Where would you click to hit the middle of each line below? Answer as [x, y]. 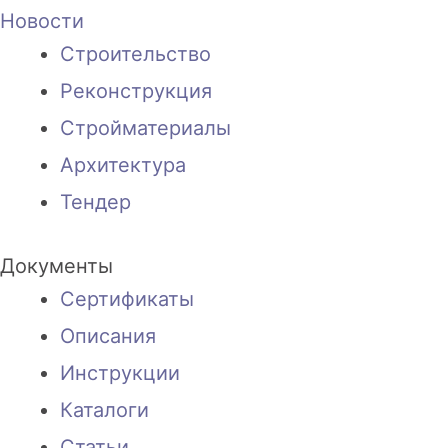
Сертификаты [127, 299]
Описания [108, 336]
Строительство [135, 54]
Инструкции [120, 373]
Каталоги [104, 410]
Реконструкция [136, 91]
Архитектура [123, 165]
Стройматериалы [145, 128]
